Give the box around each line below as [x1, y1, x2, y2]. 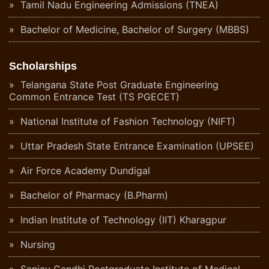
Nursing [17, 238, 55, 250]
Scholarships [9, 59, 77, 72]
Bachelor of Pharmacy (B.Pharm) [17, 189, 168, 201]
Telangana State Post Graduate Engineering [17, 78, 219, 91]
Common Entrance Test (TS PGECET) [9, 90, 180, 103]
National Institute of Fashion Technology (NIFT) [17, 115, 235, 127]
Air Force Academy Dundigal [17, 164, 150, 177]
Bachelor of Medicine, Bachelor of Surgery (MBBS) [17, 23, 249, 35]
